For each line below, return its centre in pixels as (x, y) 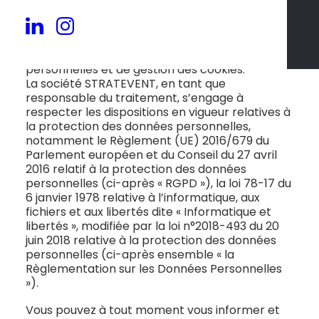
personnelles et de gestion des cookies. (135, 69)
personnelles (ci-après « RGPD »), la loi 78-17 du (158, 183)
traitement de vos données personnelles (140, 12)
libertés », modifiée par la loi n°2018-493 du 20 (152, 226)
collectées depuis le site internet (117, 27)
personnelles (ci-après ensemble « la (130, 255)
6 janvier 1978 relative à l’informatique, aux (143, 198)
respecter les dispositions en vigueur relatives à (158, 112)
